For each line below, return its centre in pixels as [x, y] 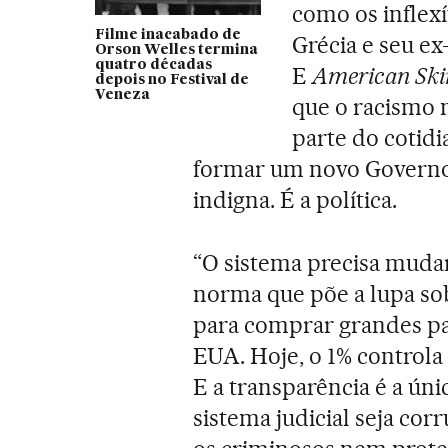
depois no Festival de [171, 79]
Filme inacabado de [167, 34]
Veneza [122, 94]
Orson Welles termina [176, 49]
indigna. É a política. [295, 199]
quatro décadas [153, 64]
